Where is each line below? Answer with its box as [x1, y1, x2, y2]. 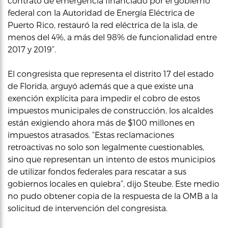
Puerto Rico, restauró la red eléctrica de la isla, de [8, 19, 197, 30]
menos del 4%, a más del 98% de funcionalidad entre [8, 32, 217, 42]
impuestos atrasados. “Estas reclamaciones [8, 129, 174, 139]
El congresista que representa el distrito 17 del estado [8, 68, 214, 78]
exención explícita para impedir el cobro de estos [8, 93, 200, 103]
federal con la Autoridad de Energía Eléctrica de [8, 7, 194, 17]
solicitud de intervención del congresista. [8, 203, 167, 213]
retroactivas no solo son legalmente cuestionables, [8, 141, 204, 152]
